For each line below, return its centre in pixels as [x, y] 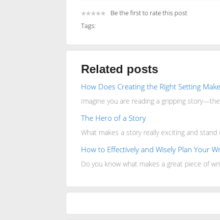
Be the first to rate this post [149, 13]
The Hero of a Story [113, 118]
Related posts [119, 69]
